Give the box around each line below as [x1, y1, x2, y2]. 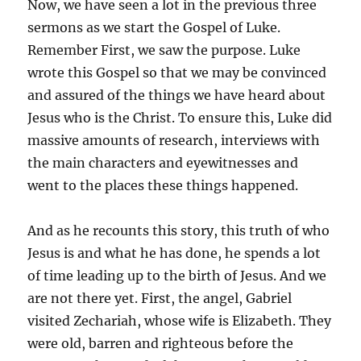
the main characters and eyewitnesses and [27, 154, 299, 171]
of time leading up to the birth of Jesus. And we [27, 267, 327, 284]
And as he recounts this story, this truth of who [27, 222, 330, 239]
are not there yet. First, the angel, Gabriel [27, 289, 293, 306]
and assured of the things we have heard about [27, 86, 326, 103]
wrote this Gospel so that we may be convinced [27, 64, 327, 81]
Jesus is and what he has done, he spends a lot [27, 244, 322, 261]
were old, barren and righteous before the [27, 334, 294, 351]
